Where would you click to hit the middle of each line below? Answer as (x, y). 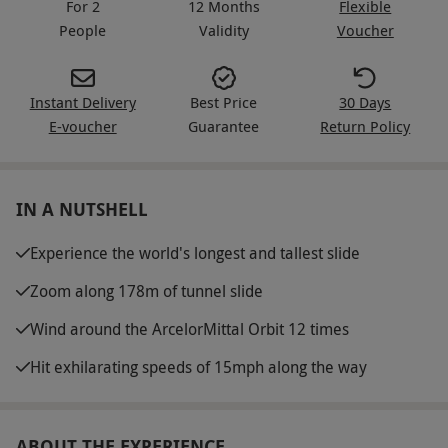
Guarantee (224, 125)
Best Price (224, 101)
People (83, 29)
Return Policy (365, 125)
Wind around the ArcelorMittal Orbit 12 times (189, 328)
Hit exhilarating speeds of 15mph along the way (198, 366)
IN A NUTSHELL (82, 209)
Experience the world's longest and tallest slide (195, 252)
